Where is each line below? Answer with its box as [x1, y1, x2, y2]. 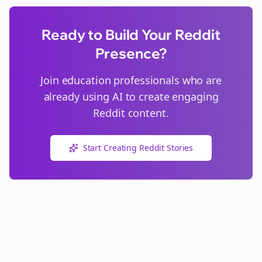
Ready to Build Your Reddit [42, 26, 220, 43]
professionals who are [111, 73, 222, 87]
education [61, 73, 111, 87]
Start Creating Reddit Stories [82, 142, 194, 153]
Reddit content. [93, 106, 169, 120]
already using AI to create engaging [43, 89, 219, 104]
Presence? [95, 44, 167, 62]
